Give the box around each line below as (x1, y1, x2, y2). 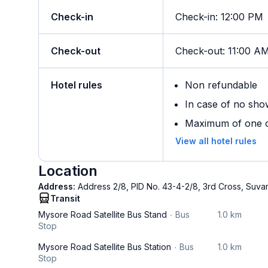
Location (38, 162, 98, 179)
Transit (50, 193, 80, 203)
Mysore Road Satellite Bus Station (38, 242, 171, 252)
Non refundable (185, 79, 257, 91)
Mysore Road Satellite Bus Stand (38, 209, 167, 220)
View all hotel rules (175, 136, 257, 146)
